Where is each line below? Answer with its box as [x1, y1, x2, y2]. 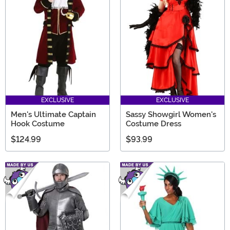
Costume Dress [126, 119, 181, 128]
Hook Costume [11, 119, 65, 128]
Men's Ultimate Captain [11, 110, 96, 119]
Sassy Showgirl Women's [126, 110, 216, 119]
